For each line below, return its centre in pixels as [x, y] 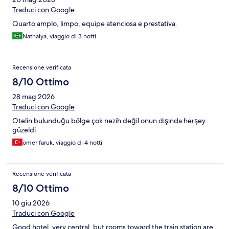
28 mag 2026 [33, 97]
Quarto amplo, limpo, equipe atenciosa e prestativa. [95, 24]
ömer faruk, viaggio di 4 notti [62, 143]
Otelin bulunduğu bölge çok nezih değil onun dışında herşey [109, 121]
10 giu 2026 [31, 203]
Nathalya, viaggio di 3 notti [59, 37]
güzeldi [24, 130]
